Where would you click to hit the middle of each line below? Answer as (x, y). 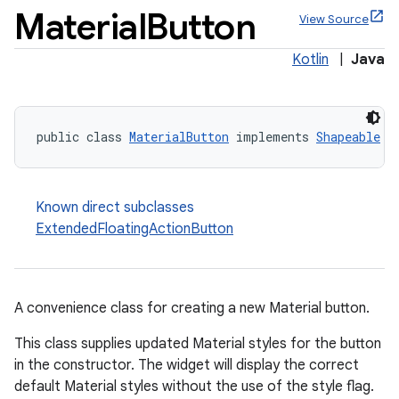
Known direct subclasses (115, 208)
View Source (334, 19)
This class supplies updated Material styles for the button (198, 344)
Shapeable (348, 137)
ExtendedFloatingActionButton (134, 229)
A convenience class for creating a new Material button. (192, 308)
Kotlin (310, 60)
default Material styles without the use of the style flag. (194, 387)
